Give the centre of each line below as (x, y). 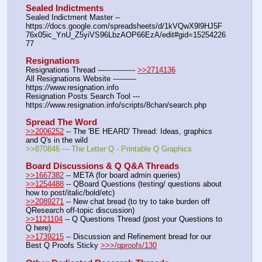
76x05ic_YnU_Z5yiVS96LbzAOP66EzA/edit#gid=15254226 (126, 35)
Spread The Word (61, 123)
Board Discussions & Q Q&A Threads (102, 166)
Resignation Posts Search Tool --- (83, 96)
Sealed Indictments (65, 8)
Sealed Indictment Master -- (73, 17)
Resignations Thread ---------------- (82, 70)
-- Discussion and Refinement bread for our (137, 237)
